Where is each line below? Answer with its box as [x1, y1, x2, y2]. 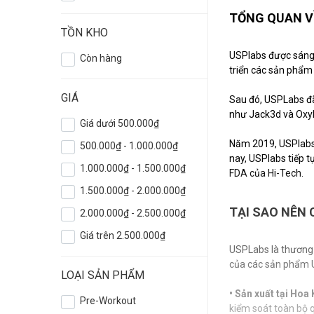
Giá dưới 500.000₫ [80, 118, 160, 130]
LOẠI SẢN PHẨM [61, 268, 144, 282]
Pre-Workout [80, 295, 137, 307]
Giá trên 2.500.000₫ [80, 230, 166, 242]
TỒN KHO [61, 26, 108, 40]
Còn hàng [80, 53, 123, 64]
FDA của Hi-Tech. [229, 168, 303, 179]
